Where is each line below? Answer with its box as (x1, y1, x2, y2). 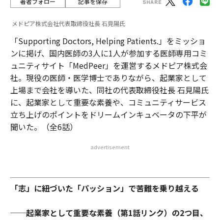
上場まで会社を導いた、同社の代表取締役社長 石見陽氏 (10, 84, 209, 96)
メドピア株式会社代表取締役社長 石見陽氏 (11, 19, 125, 27)
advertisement (90, 143, 130, 151)
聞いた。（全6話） (10, 121, 78, 133)
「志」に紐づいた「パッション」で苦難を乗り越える (10, 182, 199, 194)
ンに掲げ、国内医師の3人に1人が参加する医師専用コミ (10, 47, 207, 59)
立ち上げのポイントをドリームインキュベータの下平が (10, 109, 207, 120)
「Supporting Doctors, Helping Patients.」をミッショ (10, 35, 206, 47)
